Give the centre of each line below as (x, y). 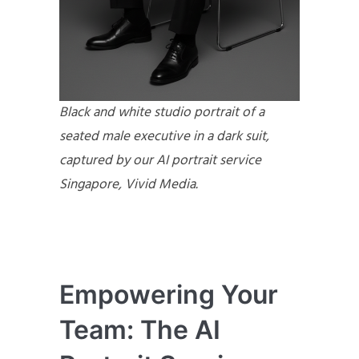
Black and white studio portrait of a (162, 112)
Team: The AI (140, 329)
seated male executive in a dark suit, (164, 136)
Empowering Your (169, 294)
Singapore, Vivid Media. (129, 184)
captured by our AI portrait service (160, 160)
